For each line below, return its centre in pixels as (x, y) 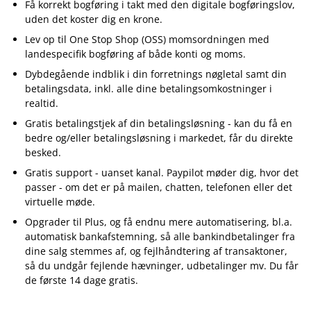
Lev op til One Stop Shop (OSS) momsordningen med (147, 39)
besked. (43, 152)
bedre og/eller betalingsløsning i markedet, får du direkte (159, 138)
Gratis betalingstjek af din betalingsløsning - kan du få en (159, 123)
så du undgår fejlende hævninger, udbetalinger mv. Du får (162, 266)
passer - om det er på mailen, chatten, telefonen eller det (159, 187)
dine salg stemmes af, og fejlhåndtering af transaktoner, (156, 251)
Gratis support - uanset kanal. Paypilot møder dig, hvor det (162, 173)
